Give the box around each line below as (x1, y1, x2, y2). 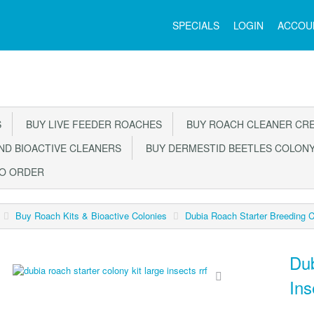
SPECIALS (172, 18, 219, 32)
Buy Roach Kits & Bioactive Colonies (15, 209, 167, 222)
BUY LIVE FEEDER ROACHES (20, 117, 162, 131)
